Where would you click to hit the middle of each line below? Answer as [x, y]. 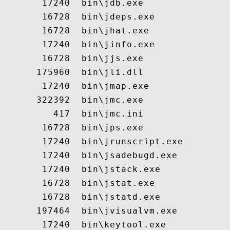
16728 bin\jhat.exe [76, 31]
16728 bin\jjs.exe [73, 58]
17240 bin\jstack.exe [82, 169]
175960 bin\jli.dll [73, 72]
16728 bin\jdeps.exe [79, 17]
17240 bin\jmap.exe [76, 86]
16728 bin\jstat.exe [79, 183]
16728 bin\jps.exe [73, 128]
